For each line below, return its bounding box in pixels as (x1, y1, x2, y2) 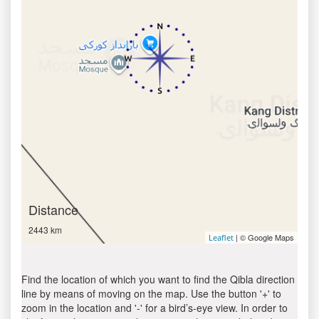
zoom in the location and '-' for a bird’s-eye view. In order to (21, 300, 288, 315)
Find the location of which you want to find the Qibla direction (21, 272, 295, 286)
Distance (28, 200, 78, 219)
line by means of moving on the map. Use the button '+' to (21, 286, 281, 300)
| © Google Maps (234, 231, 294, 243)
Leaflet (209, 232, 234, 243)
